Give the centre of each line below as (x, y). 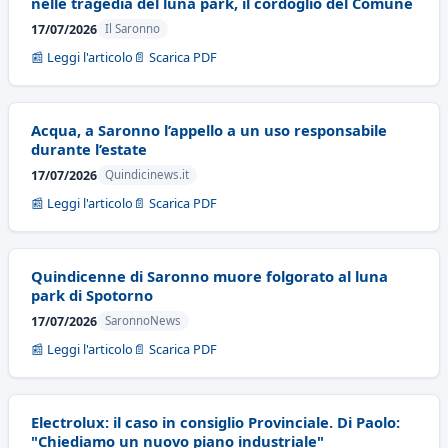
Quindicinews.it (147, 174)
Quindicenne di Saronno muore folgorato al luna (209, 276)
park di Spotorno (92, 295)
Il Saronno (132, 28)
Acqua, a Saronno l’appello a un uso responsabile (209, 130)
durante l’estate (89, 149)
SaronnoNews (143, 320)
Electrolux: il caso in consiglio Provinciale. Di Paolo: (215, 422)
